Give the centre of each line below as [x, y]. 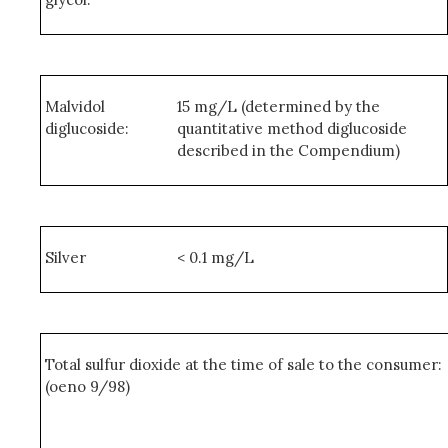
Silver [66, 257]
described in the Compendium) [288, 150]
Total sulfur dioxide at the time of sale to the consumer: [244, 364]
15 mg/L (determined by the [278, 106]
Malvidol [75, 106]
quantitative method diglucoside [291, 128]
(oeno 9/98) [88, 386]
